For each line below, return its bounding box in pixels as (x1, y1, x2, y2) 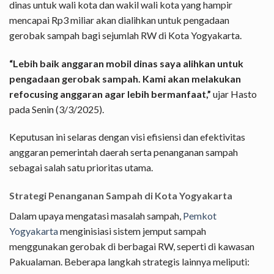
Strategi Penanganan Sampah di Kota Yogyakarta (9, 190, 232, 202)
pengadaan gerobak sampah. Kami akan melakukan (9, 72, 241, 84)
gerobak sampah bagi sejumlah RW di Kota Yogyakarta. (9, 29, 242, 41)
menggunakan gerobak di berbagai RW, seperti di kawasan (9, 240, 254, 253)
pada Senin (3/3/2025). (9, 103, 104, 115)
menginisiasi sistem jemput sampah (58, 225, 206, 237)
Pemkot (183, 210, 217, 222)
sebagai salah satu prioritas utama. (9, 161, 153, 174)
